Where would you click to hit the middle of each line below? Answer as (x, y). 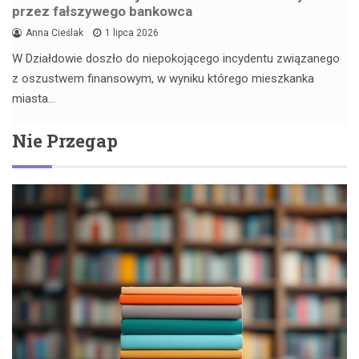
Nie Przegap (65, 140)
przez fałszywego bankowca (102, 11)
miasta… (34, 98)
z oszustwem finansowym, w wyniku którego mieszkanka (163, 78)
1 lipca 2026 (132, 32)
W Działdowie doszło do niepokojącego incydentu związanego (176, 58)
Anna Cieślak (54, 32)
